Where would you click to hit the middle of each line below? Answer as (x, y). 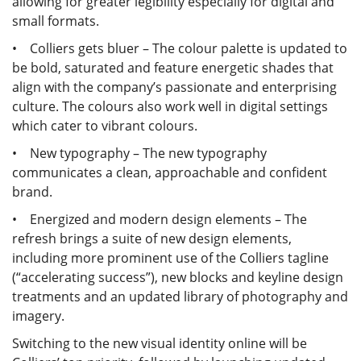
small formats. (56, 21)
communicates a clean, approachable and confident (170, 173)
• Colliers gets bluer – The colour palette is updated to (180, 49)
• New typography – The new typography (139, 154)
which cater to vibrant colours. (105, 126)
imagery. (38, 316)
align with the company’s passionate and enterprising (174, 87)
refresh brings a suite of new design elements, (152, 239)
